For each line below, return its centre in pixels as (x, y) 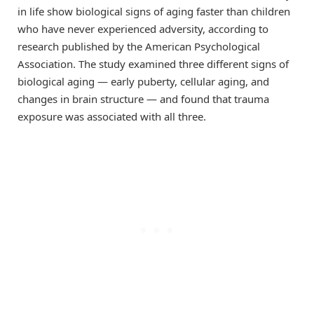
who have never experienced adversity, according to (143, 28)
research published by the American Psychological (139, 46)
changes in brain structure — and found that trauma (143, 98)
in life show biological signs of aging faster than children (154, 11)
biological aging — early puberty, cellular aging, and (143, 81)
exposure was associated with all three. (112, 116)
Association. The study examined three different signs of (153, 63)
